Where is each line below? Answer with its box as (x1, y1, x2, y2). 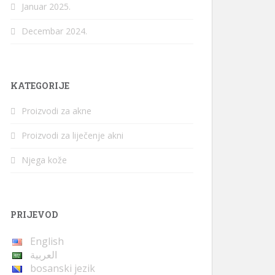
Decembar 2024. (21, 25, 87, 37)
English (30, 234, 64, 248)
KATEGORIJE (10, 80, 69, 91)
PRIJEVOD (10, 209, 58, 220)
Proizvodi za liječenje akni (21, 130, 123, 141)
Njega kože (21, 154, 67, 166)
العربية (30, 248, 57, 261)
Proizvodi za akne (21, 105, 91, 117)
